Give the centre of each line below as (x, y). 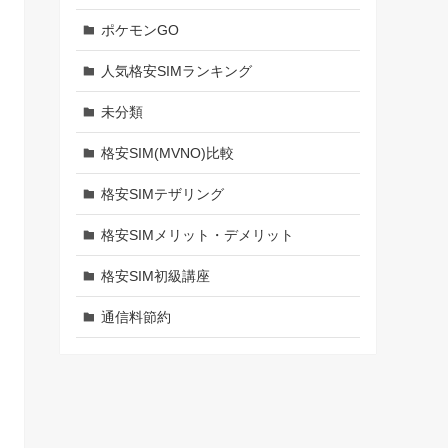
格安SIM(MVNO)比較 (167, 152)
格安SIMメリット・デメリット (197, 234)
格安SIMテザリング (162, 193)
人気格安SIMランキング (176, 70)
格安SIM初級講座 (155, 275)
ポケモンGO (139, 29)
